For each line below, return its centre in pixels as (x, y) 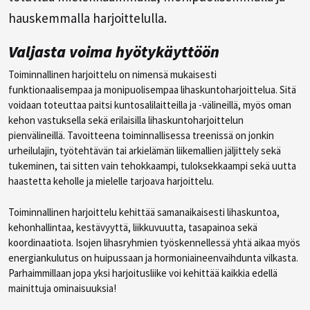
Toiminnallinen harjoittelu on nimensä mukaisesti (112, 74)
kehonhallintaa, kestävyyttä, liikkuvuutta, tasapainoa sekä (133, 227)
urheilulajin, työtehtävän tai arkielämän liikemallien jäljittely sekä (145, 150)
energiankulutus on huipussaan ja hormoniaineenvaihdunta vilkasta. (153, 257)
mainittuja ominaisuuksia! (62, 288)
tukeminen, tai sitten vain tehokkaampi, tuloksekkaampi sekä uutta (152, 165)
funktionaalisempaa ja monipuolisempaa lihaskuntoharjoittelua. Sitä (152, 89)
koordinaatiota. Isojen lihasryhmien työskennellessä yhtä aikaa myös (154, 242)
